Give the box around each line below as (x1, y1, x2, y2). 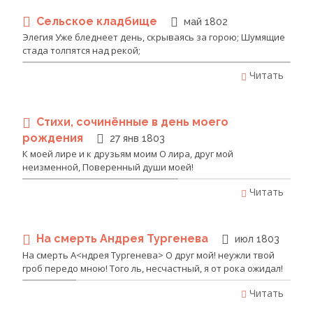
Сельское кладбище (36, 14, 160, 28)
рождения (22, 131, 86, 145)
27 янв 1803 (110, 132, 165, 144)
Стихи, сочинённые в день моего (36, 115, 228, 129)
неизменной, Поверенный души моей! (22, 161, 194, 174)
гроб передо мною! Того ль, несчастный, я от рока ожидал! (22, 261, 283, 275)
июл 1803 (235, 233, 279, 245)
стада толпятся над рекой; (22, 44, 140, 57)
